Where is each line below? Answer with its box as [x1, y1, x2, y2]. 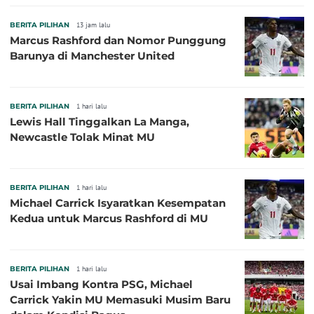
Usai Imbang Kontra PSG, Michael [10, 277, 193, 291]
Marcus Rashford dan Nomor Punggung [10, 33, 226, 47]
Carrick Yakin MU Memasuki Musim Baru [10, 292, 231, 306]
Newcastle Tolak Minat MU [10, 130, 155, 144]
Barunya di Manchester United [10, 48, 175, 62]
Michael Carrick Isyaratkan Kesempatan [10, 196, 226, 210]
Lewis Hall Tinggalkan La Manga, [10, 114, 189, 128]
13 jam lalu [76, 20, 110, 29]
